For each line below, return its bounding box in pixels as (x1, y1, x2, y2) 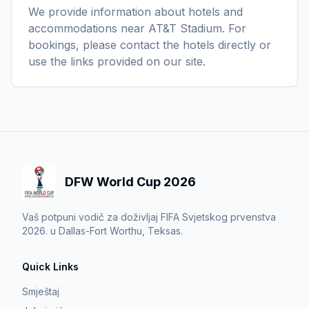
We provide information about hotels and (28, 5, 243, 19)
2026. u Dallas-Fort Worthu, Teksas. (22, 225, 183, 237)
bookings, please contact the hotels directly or (28, 38, 271, 52)
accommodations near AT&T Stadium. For (28, 21, 246, 35)
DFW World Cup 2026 (65, 175, 196, 189)
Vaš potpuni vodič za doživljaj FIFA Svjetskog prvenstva (22, 211, 276, 223)
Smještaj (22, 286, 59, 297)
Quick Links (22, 261, 79, 272)
